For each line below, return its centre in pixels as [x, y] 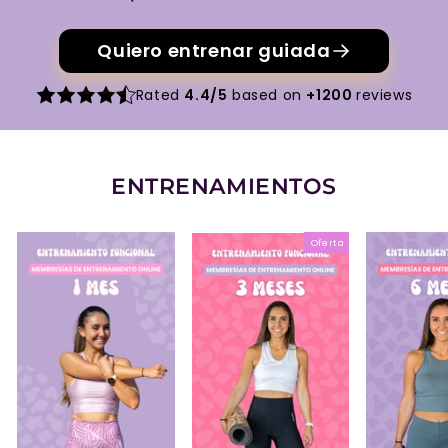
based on [267, 95]
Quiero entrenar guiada [214, 50]
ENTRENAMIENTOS [224, 186]
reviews [384, 95]
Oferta [327, 242]
